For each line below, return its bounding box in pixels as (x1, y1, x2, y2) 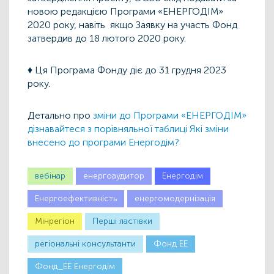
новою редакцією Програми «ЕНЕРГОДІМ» (28, 6, 223, 18)
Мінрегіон (35, 216, 75, 227)
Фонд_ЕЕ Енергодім (35, 261, 115, 272)
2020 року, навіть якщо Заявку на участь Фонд (28, 19, 237, 31)
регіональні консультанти (35, 239, 136, 250)
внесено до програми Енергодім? (28, 136, 179, 149)
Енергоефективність (35, 193, 117, 204)
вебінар (35, 171, 65, 182)
